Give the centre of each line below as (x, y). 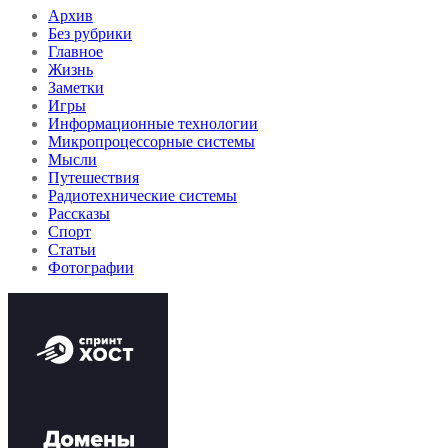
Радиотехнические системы (142, 195)
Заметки (76, 87)
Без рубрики (90, 33)
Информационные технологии (153, 123)
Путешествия (93, 177)
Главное (75, 51)
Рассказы (79, 213)
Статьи (72, 249)
